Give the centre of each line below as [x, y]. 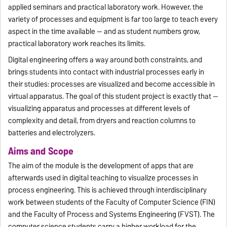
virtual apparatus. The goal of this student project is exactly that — [113, 96]
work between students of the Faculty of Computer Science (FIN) [112, 202]
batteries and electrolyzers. [52, 133]
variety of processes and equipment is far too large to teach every [113, 19]
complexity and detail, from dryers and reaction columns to [102, 120]
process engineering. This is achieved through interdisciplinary [108, 190]
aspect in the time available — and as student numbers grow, [104, 31]
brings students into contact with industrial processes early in [106, 72]
